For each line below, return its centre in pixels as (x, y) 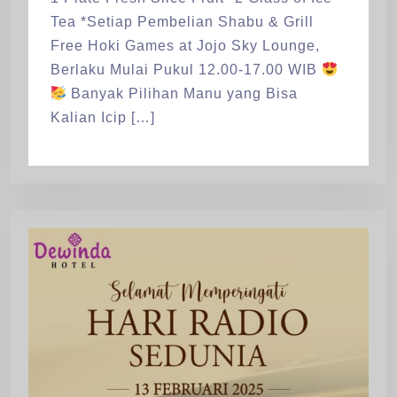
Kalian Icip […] (103, 118)
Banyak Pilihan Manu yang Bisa (183, 94)
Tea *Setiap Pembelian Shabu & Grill (182, 22)
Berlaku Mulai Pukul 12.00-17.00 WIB (186, 70)
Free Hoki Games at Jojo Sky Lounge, (185, 46)
